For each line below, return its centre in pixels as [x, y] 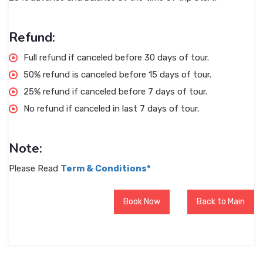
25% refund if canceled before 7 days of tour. [115, 92]
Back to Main [221, 202]
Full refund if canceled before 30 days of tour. [116, 58]
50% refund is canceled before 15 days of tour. [117, 75]
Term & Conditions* [106, 169]
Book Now [142, 202]
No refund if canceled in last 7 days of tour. [111, 109]
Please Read [35, 169]
